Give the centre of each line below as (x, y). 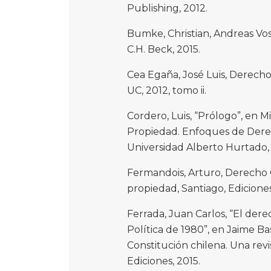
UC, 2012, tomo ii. (167, 91)
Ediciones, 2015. (164, 261)
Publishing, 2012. (167, 8)
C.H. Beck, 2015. (164, 50)
